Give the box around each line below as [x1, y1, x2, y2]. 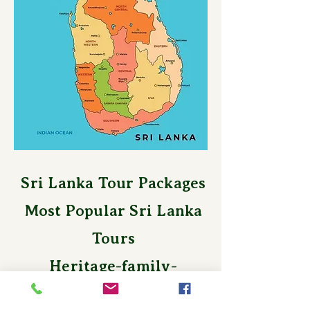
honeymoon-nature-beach [15, 285, 212, 302]
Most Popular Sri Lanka [24, 202, 203, 219]
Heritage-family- [50, 257, 177, 275]
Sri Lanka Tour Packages [21, 174, 206, 192]
